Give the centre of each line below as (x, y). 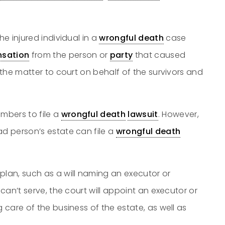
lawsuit (143, 114)
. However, (178, 114)
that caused (159, 55)
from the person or (70, 55)
